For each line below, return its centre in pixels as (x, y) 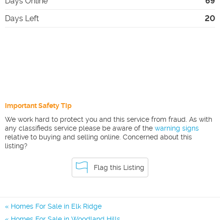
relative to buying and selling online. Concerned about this (98, 137)
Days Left (22, 18)
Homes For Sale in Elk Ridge (56, 206)
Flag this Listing (119, 167)
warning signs (177, 128)
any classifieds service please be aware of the (79, 128)
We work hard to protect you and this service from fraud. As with (109, 119)
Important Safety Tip (38, 105)
